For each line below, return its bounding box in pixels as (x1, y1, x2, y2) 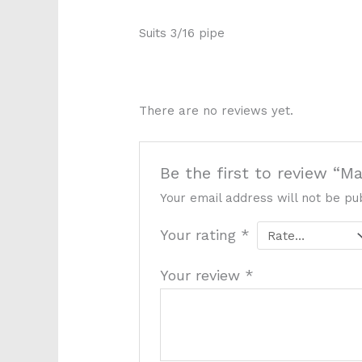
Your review (160, 267, 246, 284)
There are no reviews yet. (139, 103, 294, 119)
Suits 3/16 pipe (139, 26, 225, 41)
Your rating (160, 226, 242, 244)
